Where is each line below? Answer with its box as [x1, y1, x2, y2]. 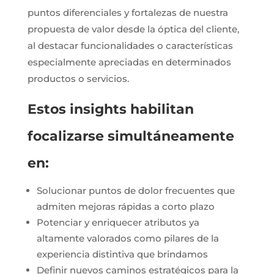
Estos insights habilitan [27, 100, 194, 117]
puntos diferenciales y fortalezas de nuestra [27, 6, 228, 18]
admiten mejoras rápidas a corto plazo [36, 200, 215, 212]
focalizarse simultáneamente [27, 127, 234, 144]
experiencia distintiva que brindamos [36, 248, 208, 260]
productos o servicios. [27, 72, 129, 84]
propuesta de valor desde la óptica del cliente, [27, 23, 239, 35]
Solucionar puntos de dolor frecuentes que [36, 184, 235, 196]
